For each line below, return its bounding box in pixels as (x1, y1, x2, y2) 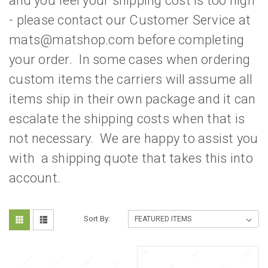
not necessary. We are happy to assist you (9, 131, 258, 147)
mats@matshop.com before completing (9, 32, 245, 48)
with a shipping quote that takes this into (9, 151, 253, 166)
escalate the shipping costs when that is (9, 111, 245, 127)
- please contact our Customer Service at (9, 13, 251, 28)
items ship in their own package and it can (9, 92, 256, 107)
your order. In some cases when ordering (9, 52, 250, 68)
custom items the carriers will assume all (9, 72, 253, 87)
